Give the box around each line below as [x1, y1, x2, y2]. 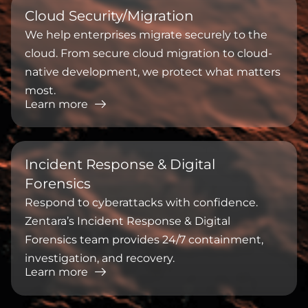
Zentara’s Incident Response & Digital [25, 214, 230, 228]
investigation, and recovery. [25, 252, 175, 265]
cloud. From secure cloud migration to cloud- [25, 47, 272, 60]
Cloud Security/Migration [25, 8, 194, 25]
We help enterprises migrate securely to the [25, 28, 267, 42]
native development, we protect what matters [25, 65, 280, 79]
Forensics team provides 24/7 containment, [25, 233, 263, 247]
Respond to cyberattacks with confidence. [25, 196, 258, 210]
